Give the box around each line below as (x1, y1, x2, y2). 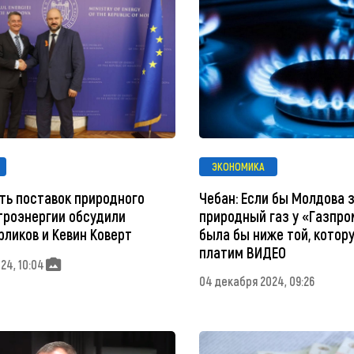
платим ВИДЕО (198, 243, 286, 262)
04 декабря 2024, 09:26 (198, 273, 314, 288)
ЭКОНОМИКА (211, 160, 265, 174)
